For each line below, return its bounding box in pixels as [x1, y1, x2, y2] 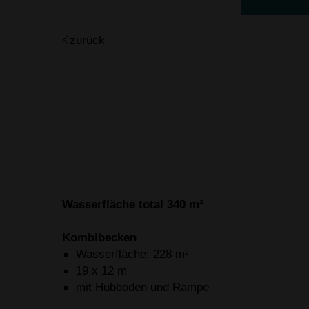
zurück [70, 33, 105, 48]
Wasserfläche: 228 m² [76, 247, 189, 261]
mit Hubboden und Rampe [76, 280, 209, 295]
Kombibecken [62, 230, 137, 245]
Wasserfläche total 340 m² [62, 197, 203, 211]
